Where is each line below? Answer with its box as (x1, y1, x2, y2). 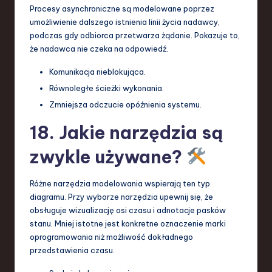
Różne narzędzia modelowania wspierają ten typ (30, 178, 210, 188)
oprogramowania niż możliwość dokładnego (30, 231, 193, 242)
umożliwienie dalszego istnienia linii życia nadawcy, (30, 16, 220, 27)
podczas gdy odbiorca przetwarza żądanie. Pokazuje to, (30, 30, 240, 40)
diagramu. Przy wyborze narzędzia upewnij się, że (30, 191, 213, 202)
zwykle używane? (30, 145, 186, 168)
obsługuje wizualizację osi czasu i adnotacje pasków (30, 205, 226, 215)
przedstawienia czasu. (30, 245, 115, 255)
